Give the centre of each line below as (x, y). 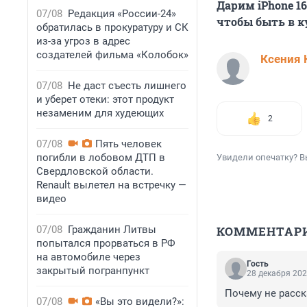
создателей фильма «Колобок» (112, 55)
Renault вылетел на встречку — (111, 185)
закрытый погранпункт (93, 271)
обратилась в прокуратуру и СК (112, 27)
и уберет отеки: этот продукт (105, 99)
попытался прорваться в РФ (106, 243)
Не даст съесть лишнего (127, 86)
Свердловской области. (95, 171)
